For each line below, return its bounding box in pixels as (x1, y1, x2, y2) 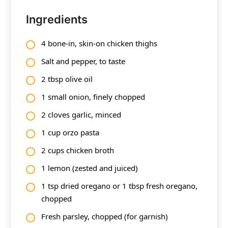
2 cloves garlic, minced (41, 109, 121, 120)
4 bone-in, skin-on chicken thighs (41, 38, 157, 48)
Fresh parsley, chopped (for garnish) (41, 211, 168, 221)
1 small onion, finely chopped (41, 91, 145, 102)
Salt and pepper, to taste (41, 55, 125, 66)
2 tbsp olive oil (41, 73, 93, 84)
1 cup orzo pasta (41, 127, 99, 137)
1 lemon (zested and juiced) (41, 162, 138, 173)
